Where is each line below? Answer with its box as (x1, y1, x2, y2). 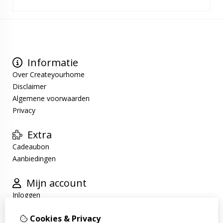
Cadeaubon (12, 142, 49, 152)
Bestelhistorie (12, 202, 57, 212)
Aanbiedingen (12, 154, 56, 164)
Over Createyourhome (12, 70, 85, 80)
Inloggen (12, 190, 40, 200)
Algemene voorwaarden (12, 94, 90, 104)
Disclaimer (12, 82, 46, 92)
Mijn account (24, 176, 87, 190)
